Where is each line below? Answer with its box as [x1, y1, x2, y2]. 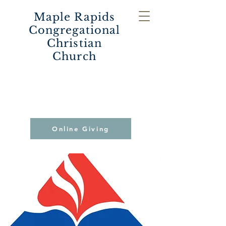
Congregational [28, 24, 121, 37]
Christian [47, 37, 102, 50]
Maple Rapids [34, 11, 115, 24]
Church [52, 50, 96, 63]
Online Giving [52, 125, 109, 133]
